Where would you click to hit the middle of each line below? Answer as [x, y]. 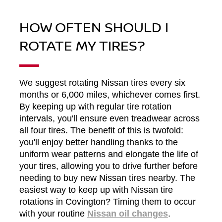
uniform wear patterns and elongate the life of [109, 154]
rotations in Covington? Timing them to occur [107, 202]
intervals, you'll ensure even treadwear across [109, 119]
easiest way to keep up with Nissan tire [96, 190]
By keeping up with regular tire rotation [95, 107]
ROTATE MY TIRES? [82, 45]
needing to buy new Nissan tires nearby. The [107, 178]
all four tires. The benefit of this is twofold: [101, 131]
